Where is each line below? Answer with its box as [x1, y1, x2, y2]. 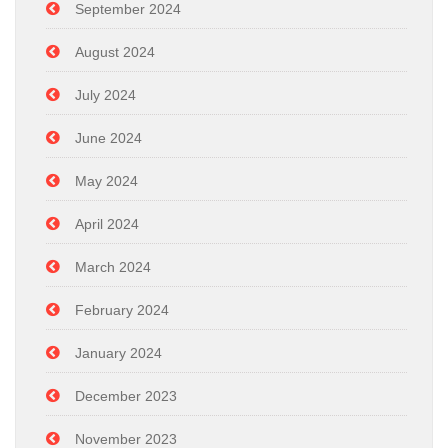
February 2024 [75, 301, 169, 318]
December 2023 [75, 387, 177, 404]
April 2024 [75, 215, 139, 232]
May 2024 [75, 172, 138, 189]
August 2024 [75, 43, 155, 60]
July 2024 [75, 86, 136, 103]
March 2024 [75, 258, 151, 275]
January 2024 [75, 344, 162, 361]
